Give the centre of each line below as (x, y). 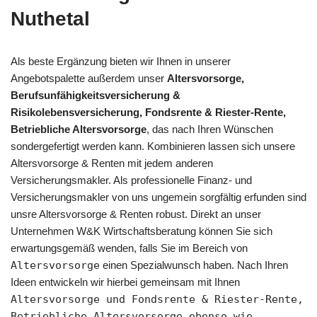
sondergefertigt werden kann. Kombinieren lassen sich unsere (153, 146)
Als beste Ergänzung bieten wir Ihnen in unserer (121, 61)
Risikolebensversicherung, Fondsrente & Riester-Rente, (148, 112)
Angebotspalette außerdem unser (89, 78)
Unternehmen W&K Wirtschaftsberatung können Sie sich (142, 231)
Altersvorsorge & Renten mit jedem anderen (112, 163)
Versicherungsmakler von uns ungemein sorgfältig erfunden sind (158, 197)
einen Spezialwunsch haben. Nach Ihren (194, 265)
